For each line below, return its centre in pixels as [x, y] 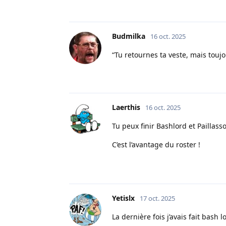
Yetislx [123, 198]
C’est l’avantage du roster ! [156, 144]
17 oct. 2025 [157, 198]
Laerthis [126, 107]
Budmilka [129, 36]
